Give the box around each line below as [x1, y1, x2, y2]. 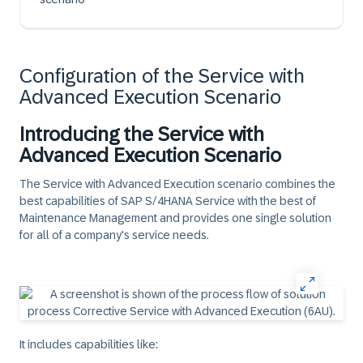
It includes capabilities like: [19, 338, 158, 351]
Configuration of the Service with [19, 65, 305, 87]
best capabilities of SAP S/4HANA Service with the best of [19, 194, 316, 207]
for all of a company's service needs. [19, 228, 209, 241]
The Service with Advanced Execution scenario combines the [19, 177, 335, 190]
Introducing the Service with [19, 123, 264, 145]
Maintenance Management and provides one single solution [19, 211, 331, 224]
